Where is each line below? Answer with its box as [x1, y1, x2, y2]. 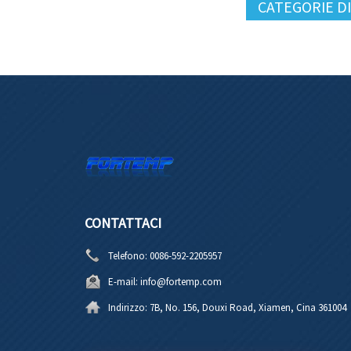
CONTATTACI [84, 213, 161, 232]
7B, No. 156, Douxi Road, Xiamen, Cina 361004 [149, 300, 346, 314]
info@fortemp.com [139, 274, 222, 288]
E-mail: [107, 274, 138, 288]
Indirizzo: [107, 300, 147, 314]
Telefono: [107, 248, 147, 262]
